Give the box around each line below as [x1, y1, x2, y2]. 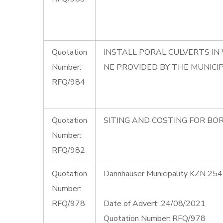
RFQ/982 [52, 145, 85, 156]
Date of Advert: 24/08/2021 [104, 198, 206, 209]
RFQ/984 [52, 77, 85, 88]
